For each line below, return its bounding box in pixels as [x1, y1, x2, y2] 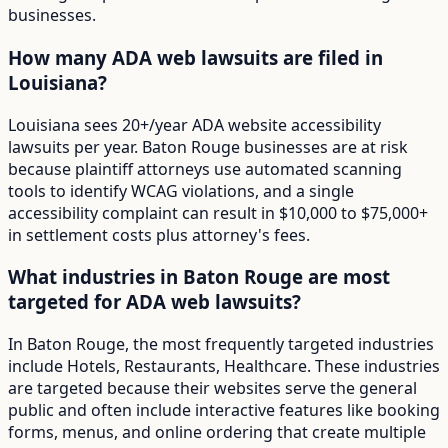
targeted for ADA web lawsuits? [8, 289, 301, 315]
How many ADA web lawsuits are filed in [8, 44, 383, 70]
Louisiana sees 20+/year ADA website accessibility [8, 113, 381, 136]
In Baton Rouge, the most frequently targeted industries [8, 333, 434, 356]
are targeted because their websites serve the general [8, 377, 417, 400]
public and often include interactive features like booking [8, 399, 440, 422]
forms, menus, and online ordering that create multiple [8, 421, 426, 444]
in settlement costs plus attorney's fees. [8, 223, 310, 246]
